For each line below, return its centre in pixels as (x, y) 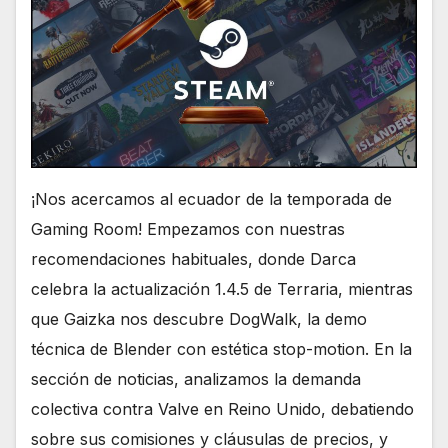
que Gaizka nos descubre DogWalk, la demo (199, 319)
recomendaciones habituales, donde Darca (193, 259)
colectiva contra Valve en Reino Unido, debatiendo (222, 409)
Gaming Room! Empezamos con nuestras (188, 229)
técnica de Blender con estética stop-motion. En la (221, 349)
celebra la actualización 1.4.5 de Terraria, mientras (222, 289)
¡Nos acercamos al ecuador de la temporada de (211, 199)
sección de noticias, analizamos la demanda (196, 379)
